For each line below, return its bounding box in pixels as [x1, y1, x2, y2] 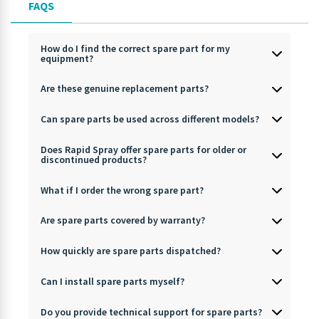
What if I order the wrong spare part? [40, 183, 204, 197]
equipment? [40, 51, 93, 65]
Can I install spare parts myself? [40, 275, 184, 288]
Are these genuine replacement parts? [40, 82, 209, 95]
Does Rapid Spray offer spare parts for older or [40, 142, 246, 156]
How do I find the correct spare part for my [40, 41, 230, 55]
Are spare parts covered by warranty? [40, 214, 205, 227]
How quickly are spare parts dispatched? [40, 244, 221, 258]
